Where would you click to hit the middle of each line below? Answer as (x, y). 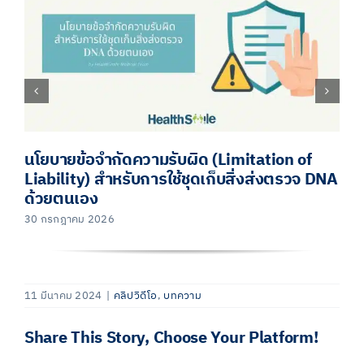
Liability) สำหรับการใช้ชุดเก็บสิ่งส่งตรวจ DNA (181, 180)
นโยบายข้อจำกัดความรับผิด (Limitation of (168, 160)
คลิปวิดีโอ (135, 295)
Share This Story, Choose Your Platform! (171, 339)
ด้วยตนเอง (61, 199)
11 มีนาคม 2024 (63, 295)
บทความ (182, 295)
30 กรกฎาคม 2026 (69, 219)
